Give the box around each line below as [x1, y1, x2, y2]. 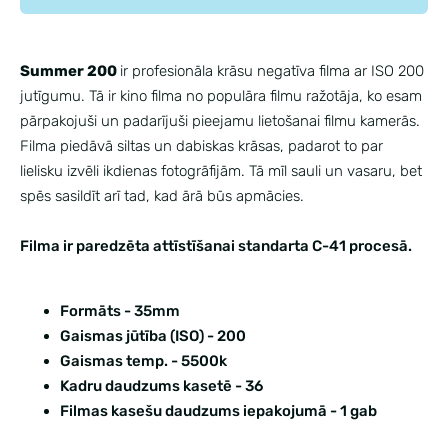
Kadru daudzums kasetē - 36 [60, 376, 263, 395]
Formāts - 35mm [60, 301, 180, 320]
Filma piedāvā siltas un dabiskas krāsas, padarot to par [20, 136, 383, 155]
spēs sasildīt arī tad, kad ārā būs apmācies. [20, 186, 304, 205]
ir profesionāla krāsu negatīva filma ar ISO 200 [120, 61, 424, 80]
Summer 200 [20, 61, 120, 80]
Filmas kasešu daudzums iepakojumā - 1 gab [60, 401, 377, 420]
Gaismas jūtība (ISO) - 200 [60, 326, 246, 345]
